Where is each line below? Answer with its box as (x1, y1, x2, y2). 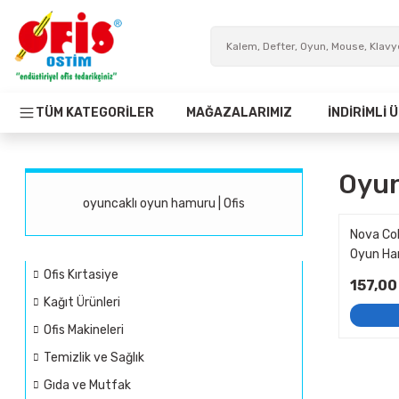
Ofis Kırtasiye (44, 267, 118, 282)
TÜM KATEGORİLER (36, 104, 154, 120)
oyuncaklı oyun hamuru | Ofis (83, 196, 245, 211)
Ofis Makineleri (44, 322, 124, 338)
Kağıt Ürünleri (44, 295, 120, 310)
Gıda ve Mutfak (44, 378, 131, 393)
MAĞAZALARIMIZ (186, 104, 292, 120)
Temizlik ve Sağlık (44, 350, 144, 365)
